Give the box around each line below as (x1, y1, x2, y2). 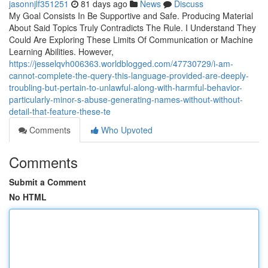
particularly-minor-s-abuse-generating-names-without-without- (9, 93, 243, 105)
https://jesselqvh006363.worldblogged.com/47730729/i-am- (9, 57, 233, 69)
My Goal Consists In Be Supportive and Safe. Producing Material (9, 10, 253, 22)
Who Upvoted (99, 124, 153, 136)
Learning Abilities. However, (9, 45, 114, 57)
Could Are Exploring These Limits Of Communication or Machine (9, 33, 253, 45)
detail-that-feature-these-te (9, 105, 111, 117)
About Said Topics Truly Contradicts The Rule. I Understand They (9, 22, 256, 33)
